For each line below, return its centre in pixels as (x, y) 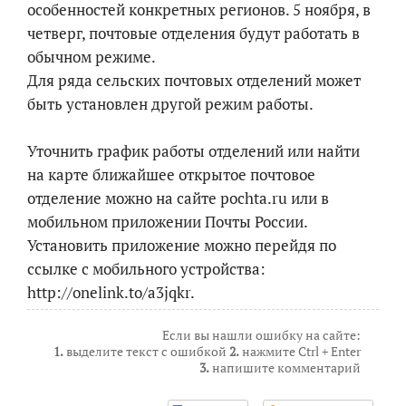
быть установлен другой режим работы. (170, 103)
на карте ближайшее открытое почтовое (171, 174)
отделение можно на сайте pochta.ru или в (178, 198)
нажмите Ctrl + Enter (300, 351)
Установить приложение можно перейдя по (182, 245)
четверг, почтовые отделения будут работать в (193, 33)
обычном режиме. (92, 56)
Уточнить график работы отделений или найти (193, 150)
